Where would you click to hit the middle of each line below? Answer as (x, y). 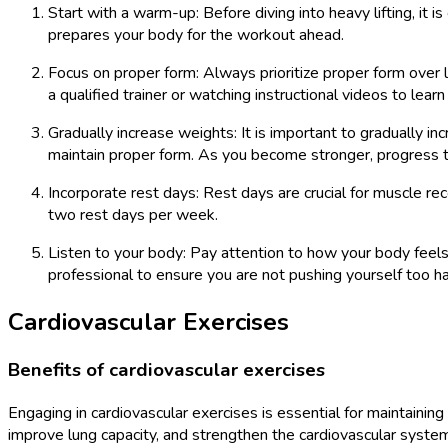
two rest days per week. (133, 214)
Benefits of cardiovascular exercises (166, 370)
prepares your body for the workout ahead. (196, 34)
